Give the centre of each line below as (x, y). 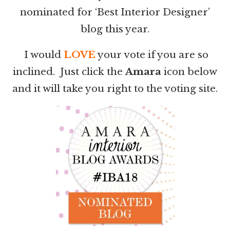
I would (43, 55)
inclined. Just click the (69, 72)
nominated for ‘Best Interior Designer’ (115, 12)
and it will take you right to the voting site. (115, 89)
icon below (189, 72)
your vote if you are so (152, 55)
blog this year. (115, 29)
